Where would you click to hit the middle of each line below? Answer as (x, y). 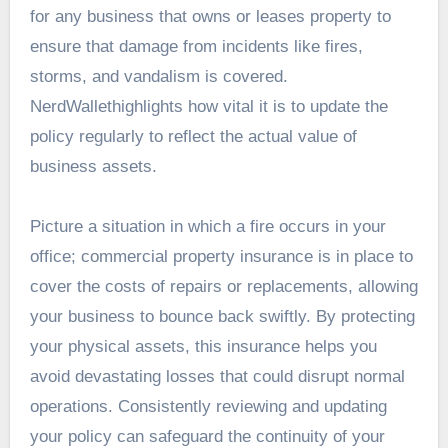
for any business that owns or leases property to (210, 17)
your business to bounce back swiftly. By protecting (222, 317)
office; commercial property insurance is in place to (221, 257)
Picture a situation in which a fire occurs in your (207, 227)
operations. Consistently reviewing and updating (208, 407)
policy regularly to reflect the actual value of (193, 137)
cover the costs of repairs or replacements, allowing (223, 287)
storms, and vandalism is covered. (158, 77)
